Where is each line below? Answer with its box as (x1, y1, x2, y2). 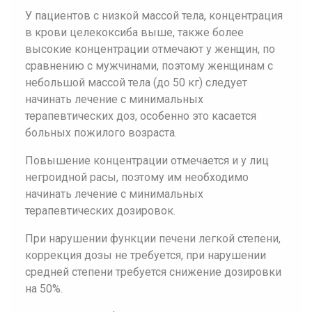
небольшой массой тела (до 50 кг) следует (25, 76, 247, 89)
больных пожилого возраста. (25, 126, 177, 139)
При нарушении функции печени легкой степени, (25, 232, 281, 245)
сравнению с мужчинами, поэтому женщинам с (25, 59, 273, 72)
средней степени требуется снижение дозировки (25, 265, 281, 279)
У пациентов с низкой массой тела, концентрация (25, 9, 283, 22)
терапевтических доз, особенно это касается (25, 109, 256, 123)
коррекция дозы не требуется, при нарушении (25, 249, 266, 262)
